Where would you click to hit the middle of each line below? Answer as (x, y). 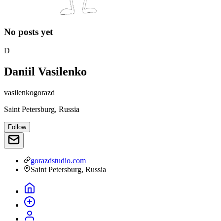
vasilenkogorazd (29, 93)
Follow (17, 127)
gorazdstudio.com (58, 161)
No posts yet (28, 32)
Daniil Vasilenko (45, 72)
